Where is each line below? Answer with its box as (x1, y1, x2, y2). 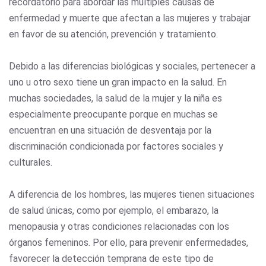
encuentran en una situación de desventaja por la (9, 124, 211, 136)
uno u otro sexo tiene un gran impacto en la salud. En (9, 76, 227, 88)
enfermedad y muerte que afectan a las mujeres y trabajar (9, 12, 251, 24)
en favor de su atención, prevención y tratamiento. (9, 28, 218, 40)
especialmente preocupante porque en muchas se (9, 108, 218, 120)
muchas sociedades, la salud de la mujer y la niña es (9, 92, 222, 104)
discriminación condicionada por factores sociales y (9, 140, 223, 152)
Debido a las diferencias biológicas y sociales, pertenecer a (9, 60, 255, 72)
